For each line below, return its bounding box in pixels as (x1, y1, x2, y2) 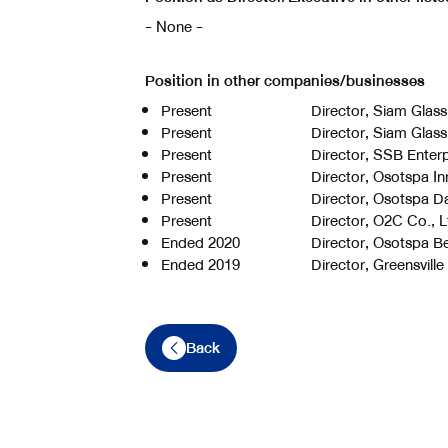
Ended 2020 (161, 230, 240, 256)
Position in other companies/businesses (145, 68, 425, 94)
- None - (145, 14, 203, 40)
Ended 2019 (161, 252, 240, 278)
